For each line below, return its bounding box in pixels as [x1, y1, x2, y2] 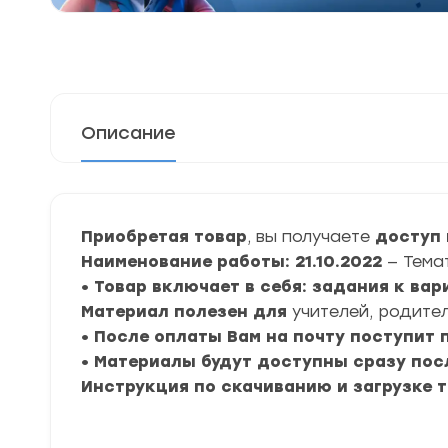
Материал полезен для [81, 302, 292, 321]
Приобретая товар [81, 227, 247, 246]
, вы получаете [247, 227, 370, 246]
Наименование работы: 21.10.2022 [81, 252, 387, 271]
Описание [81, 122, 176, 144]
